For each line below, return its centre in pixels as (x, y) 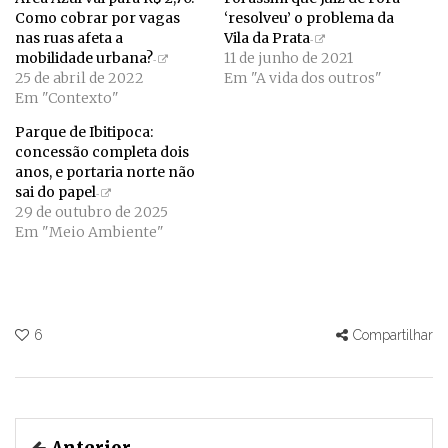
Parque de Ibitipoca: (84, 131)
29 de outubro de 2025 (91, 211)
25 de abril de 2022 (79, 77)
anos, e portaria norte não (105, 171)
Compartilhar (393, 334)
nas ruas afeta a (69, 37)
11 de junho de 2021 (288, 57)
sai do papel (55, 191)
